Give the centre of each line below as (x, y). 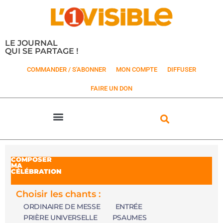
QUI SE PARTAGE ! (42, 51)
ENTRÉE (129, 207)
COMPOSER (31, 160)
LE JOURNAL (31, 43)
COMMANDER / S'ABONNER (66, 70)
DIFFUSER (182, 70)
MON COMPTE (137, 70)
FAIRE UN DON (111, 89)
